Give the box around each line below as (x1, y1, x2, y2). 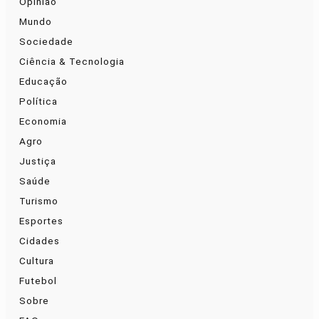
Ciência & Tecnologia (19, 56, 125, 68)
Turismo (19, 195, 58, 207)
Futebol (19, 275, 57, 287)
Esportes (19, 215, 63, 227)
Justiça (19, 155, 56, 167)
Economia (19, 115, 67, 127)
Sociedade (19, 36, 73, 48)
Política (19, 95, 58, 108)
